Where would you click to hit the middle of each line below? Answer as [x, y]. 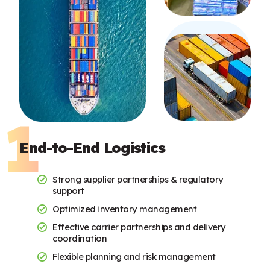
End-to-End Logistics [92, 148]
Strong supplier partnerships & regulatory [138, 180]
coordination [80, 239]
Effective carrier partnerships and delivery [139, 227]
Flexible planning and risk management [134, 257]
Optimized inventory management [125, 209]
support [68, 191]
